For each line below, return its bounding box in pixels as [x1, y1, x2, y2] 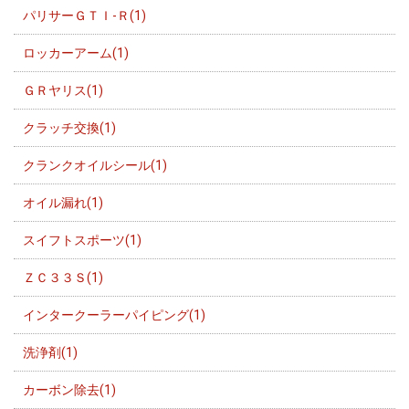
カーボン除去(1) [23, 382, 116, 397]
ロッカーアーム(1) [23, 45, 129, 60]
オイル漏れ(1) [23, 194, 103, 210]
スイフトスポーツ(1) [23, 232, 142, 247]
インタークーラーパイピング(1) [23, 307, 205, 322]
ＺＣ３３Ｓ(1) [23, 269, 103, 285]
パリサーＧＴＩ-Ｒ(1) [23, 7, 146, 23]
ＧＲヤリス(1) [23, 82, 103, 98]
